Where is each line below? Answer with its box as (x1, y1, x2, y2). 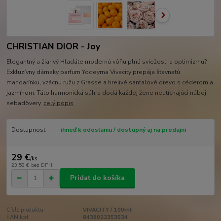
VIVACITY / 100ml (82, 206, 132, 214)
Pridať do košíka (70, 173, 125, 183)
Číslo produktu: (6, 206, 45, 214)
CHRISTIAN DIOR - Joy (6, 40, 101, 52)
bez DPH (31, 161, 52, 169)
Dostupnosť (11, 125, 45, 134)
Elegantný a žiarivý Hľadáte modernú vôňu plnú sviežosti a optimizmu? (6, 57, 208, 66)
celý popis (43, 99, 74, 107)
